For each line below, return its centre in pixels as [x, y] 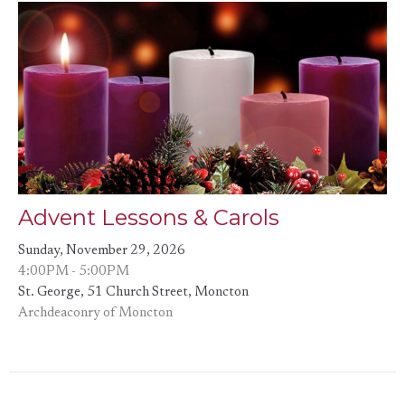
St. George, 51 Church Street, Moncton [133, 293]
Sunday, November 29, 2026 [102, 251]
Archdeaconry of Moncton [95, 314]
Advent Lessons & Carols [149, 218]
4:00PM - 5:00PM [74, 272]
